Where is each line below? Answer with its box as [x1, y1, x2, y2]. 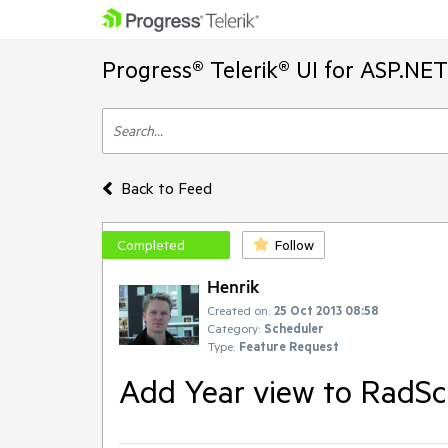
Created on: [207, 302, 270, 318]
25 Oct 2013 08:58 [274, 302, 379, 318]
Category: [207, 320, 260, 336]
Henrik [207, 275, 259, 297]
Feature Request [239, 338, 339, 354]
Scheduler [264, 320, 324, 336]
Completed [117, 236, 185, 254]
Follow [275, 236, 314, 254]
